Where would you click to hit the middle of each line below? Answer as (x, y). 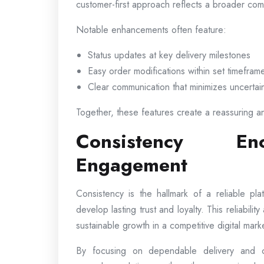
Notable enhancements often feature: (151, 29)
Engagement (132, 165)
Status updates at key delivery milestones (169, 55)
